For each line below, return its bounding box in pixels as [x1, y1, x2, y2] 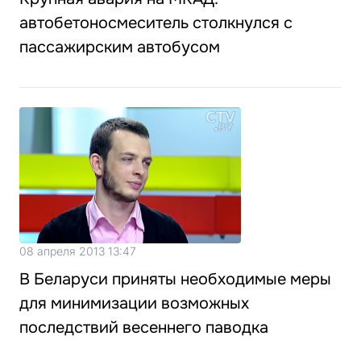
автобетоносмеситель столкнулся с [19, 13, 293, 33]
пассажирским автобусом [19, 37, 220, 57]
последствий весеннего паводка [19, 317, 268, 338]
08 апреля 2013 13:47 [19, 244, 136, 258]
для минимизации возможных [19, 293, 249, 313]
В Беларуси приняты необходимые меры [19, 269, 331, 289]
